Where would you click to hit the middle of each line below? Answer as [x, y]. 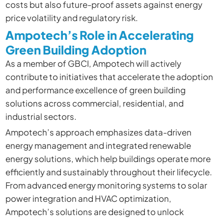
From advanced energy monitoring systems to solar [106, 185]
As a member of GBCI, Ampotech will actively [93, 63]
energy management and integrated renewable [98, 145]
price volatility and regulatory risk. [71, 18]
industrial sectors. [41, 116]
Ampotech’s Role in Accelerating [99, 35]
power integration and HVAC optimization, [88, 198]
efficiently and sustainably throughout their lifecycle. [109, 172]
